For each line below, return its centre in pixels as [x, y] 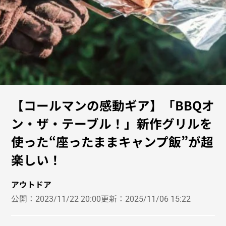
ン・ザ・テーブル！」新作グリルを [112, 123]
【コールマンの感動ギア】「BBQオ [113, 105]
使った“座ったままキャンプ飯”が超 [112, 142]
